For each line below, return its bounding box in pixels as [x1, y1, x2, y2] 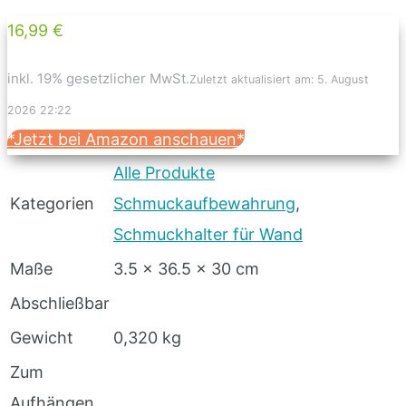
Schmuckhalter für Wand [113, 224, 303, 244]
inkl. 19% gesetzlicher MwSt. [7, 69, 189, 87]
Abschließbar [10, 293, 110, 313]
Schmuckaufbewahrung [113, 193, 295, 213]
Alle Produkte [113, 162, 215, 182]
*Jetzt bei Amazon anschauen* [7, 129, 245, 149]
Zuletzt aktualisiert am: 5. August [189, 72, 369, 86]
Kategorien [10, 193, 94, 213]
